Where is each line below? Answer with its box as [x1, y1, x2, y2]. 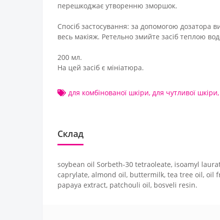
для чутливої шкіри [152, 87, 218, 97]
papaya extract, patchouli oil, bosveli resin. [57, 180, 197, 190]
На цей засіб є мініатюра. [57, 62, 144, 72]
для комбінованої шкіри [68, 87, 149, 97]
